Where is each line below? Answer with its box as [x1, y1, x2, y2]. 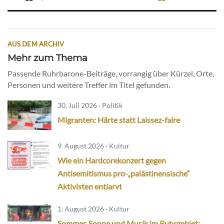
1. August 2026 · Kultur [57, 204, 129, 213]
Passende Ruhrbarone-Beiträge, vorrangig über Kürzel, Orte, [7, 68, 214, 78]
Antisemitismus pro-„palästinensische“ [57, 168, 190, 178]
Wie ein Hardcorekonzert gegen [57, 155, 166, 165]
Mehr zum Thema [7, 52, 87, 64]
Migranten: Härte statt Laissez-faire [57, 115, 180, 125]
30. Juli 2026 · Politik [57, 101, 122, 110]
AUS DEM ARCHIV [7, 40, 64, 48]
